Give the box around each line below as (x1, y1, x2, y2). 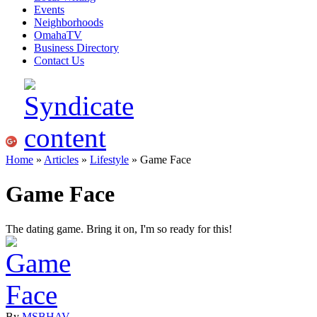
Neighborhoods (34, 16, 103, 28)
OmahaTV (34, 29, 82, 41)
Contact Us (34, 54, 84, 67)
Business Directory (34, 42, 119, 54)
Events (34, 4, 64, 16)
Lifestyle (90, 154, 129, 166)
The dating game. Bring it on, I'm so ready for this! (6, 222, 232, 235)
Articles (44, 154, 79, 166)
